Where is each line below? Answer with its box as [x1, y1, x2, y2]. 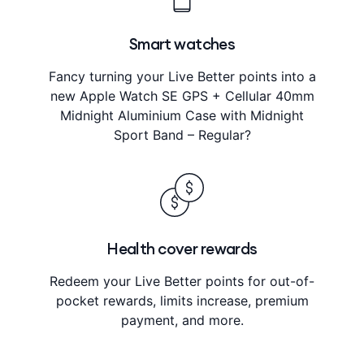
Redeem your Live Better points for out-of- [50, 272, 314, 289]
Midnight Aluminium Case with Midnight [60, 106, 304, 123]
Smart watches [128, 33, 236, 54]
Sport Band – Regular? [113, 126, 251, 143]
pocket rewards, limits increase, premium [55, 292, 309, 309]
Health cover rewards [106, 238, 258, 258]
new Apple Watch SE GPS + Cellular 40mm [50, 87, 314, 104]
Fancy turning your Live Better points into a [48, 67, 316, 84]
